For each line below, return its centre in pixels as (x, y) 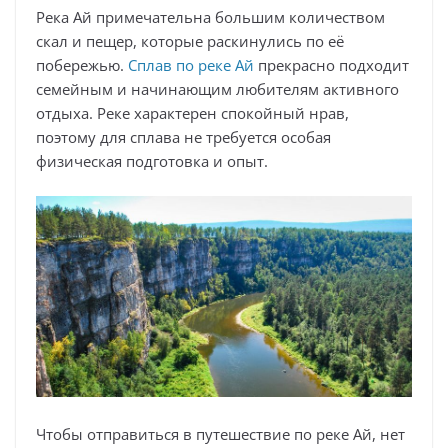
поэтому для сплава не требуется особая (183, 137)
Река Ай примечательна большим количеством (210, 17)
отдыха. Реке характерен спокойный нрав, (192, 113)
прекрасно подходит (331, 65)
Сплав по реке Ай (191, 65)
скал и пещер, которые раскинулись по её (190, 41)
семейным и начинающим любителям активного (217, 89)
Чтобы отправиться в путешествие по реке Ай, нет (220, 433)
